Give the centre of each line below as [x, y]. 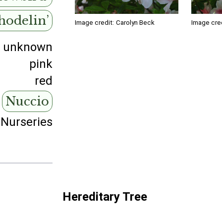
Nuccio [28, 101]
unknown [28, 47]
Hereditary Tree [105, 197]
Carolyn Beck [136, 22]
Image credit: [95, 22]
